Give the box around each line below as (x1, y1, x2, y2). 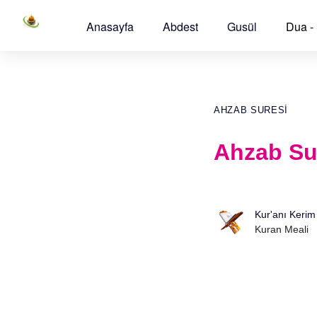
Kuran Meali (255, 224, 309, 235)
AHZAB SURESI (214, 105, 288, 115)
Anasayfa (86, 18, 134, 35)
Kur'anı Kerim (255, 209, 316, 220)
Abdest (163, 18, 198, 35)
